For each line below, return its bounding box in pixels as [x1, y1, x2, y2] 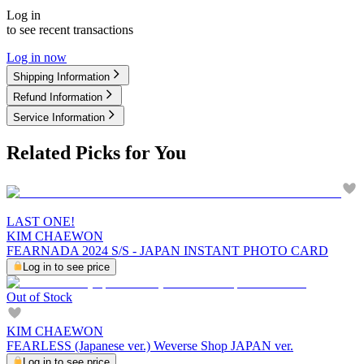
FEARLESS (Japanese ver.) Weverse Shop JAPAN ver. [6, 338, 293, 353]
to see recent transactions [6, 22, 133, 37]
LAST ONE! [6, 214, 75, 228]
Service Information [13, 110, 105, 123]
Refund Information [13, 90, 102, 103]
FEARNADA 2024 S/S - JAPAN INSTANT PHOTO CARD [6, 243, 328, 258]
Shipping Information [13, 70, 110, 83]
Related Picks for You [6, 141, 186, 163]
